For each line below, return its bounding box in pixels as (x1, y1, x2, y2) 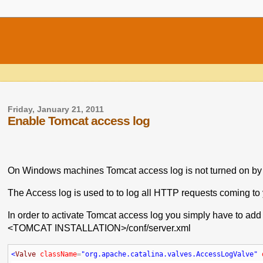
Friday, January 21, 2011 (8, 105, 104, 114)
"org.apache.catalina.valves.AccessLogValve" (81, 250, 258, 258)
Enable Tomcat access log (8, 114, 150, 127)
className (40, 250, 77, 258)
